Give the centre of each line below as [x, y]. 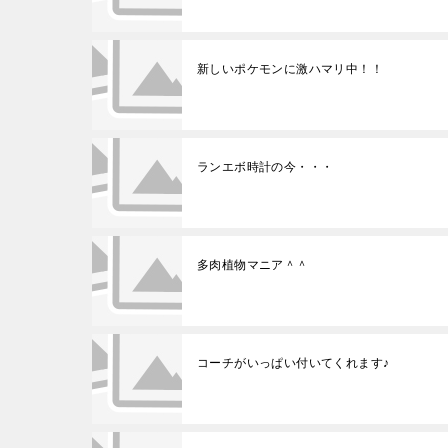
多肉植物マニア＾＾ [253, 264]
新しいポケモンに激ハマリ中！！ [290, 68]
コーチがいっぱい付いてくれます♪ [293, 362]
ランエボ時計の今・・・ [265, 166]
